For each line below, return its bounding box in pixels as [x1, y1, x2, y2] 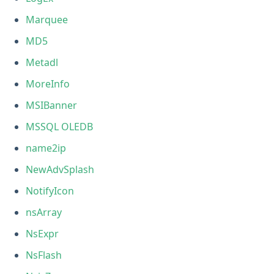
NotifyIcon [26, 183, 75, 198]
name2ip [26, 141, 67, 155]
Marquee [26, 12, 68, 26]
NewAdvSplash [26, 162, 95, 176]
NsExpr [26, 226, 59, 240]
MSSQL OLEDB [26, 119, 94, 133]
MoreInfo [26, 76, 70, 91]
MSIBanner [26, 98, 78, 112]
